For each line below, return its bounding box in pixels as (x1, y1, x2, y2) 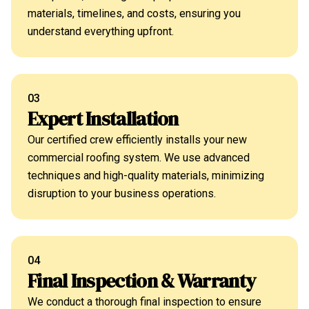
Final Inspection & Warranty (28, 268, 257, 294)
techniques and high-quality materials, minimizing (28, 169, 264, 182)
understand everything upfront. (28, 25, 174, 38)
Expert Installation (28, 106, 179, 132)
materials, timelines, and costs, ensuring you (28, 7, 241, 20)
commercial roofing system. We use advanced (28, 151, 250, 164)
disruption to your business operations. (28, 187, 216, 200)
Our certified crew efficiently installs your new (28, 133, 247, 146)
